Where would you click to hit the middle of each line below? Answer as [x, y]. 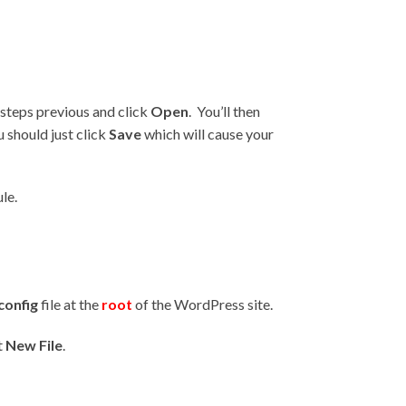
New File [34, 344]
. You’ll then [224, 111]
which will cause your [208, 133]
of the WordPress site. [203, 304]
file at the [70, 304]
